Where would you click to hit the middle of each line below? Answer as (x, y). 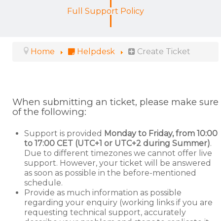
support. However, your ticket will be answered (118, 163)
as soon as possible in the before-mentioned (110, 173)
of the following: (49, 112)
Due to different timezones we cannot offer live (118, 153)
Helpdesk (97, 52)
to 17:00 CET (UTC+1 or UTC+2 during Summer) (117, 144)
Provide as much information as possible (103, 193)
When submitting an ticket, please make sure (115, 102)
